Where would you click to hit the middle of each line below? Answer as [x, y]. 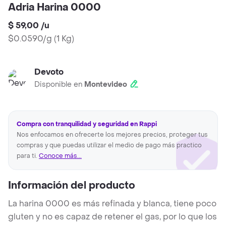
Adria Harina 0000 [54, 8]
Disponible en [59, 85]
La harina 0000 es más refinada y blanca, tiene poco [112, 204]
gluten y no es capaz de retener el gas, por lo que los [112, 217]
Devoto [49, 72]
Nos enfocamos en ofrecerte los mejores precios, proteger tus [112, 135]
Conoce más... [60, 156]
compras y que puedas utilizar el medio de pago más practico [109, 146]
